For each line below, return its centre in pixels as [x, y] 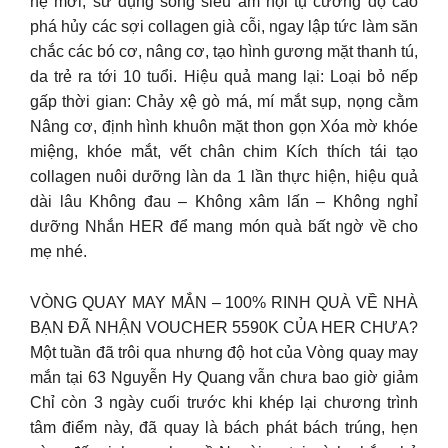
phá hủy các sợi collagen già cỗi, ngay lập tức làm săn [224, 26]
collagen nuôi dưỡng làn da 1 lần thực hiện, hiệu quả [224, 176]
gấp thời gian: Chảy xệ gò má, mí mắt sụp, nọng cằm [224, 101]
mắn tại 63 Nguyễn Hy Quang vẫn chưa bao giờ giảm [224, 377]
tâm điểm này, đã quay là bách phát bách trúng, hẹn [224, 427]
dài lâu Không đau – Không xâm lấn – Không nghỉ [224, 201]
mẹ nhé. [58, 251]
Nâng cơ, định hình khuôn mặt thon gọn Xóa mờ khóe [224, 126]
